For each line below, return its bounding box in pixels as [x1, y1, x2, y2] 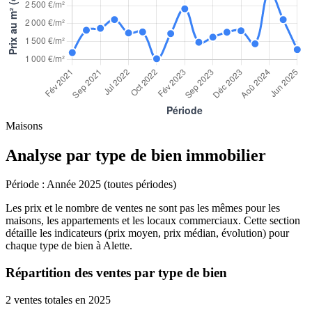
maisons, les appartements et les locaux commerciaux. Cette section [6, 214, 300, 227]
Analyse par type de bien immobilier [6, 146, 266, 164]
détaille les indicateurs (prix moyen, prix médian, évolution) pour [6, 227, 289, 240]
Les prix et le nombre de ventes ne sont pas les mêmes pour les [6, 202, 280, 214]
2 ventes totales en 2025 [6, 293, 111, 306]
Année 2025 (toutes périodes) [45, 178, 176, 191]
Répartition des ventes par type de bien [6, 265, 227, 281]
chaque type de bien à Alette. [6, 240, 132, 252]
